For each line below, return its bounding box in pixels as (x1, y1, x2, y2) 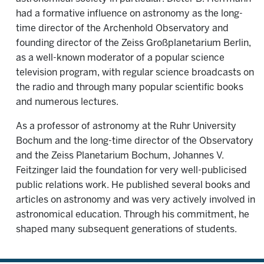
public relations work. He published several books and (16, 181, 250, 190)
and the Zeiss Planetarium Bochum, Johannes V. (16, 151, 224, 160)
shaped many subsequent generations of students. (16, 225, 237, 234)
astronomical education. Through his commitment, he (16, 210, 249, 219)
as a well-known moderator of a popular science (16, 54, 225, 62)
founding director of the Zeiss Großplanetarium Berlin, (16, 39, 251, 48)
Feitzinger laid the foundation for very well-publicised (16, 166, 247, 175)
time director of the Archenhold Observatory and (16, 24, 229, 33)
